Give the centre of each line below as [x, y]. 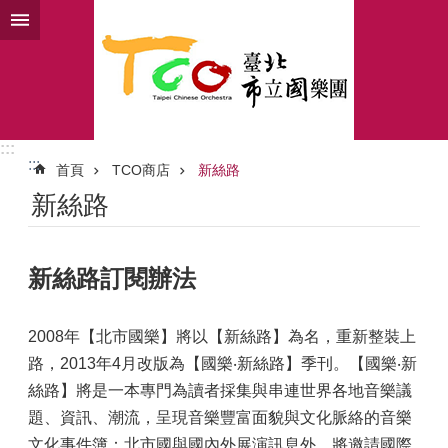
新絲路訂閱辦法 [112, 278]
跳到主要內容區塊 [74, 19]
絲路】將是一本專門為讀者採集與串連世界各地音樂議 [220, 390]
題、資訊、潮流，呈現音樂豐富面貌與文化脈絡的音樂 [220, 417]
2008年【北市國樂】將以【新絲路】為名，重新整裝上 [222, 336]
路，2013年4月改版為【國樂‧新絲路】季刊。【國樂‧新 [222, 363]
